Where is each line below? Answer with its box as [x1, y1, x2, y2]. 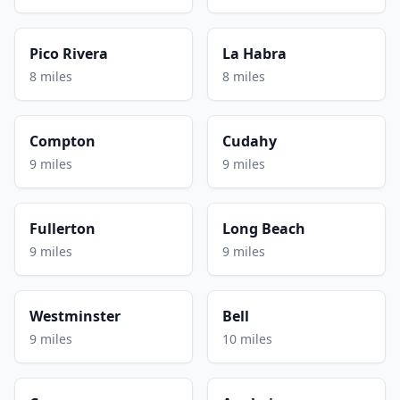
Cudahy [222, 130, 277, 151]
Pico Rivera [29, 43, 108, 63]
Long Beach [222, 218, 305, 238]
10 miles [222, 329, 272, 347]
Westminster [29, 305, 121, 326]
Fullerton [29, 218, 96, 238]
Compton [29, 130, 96, 151]
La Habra [222, 43, 287, 63]
